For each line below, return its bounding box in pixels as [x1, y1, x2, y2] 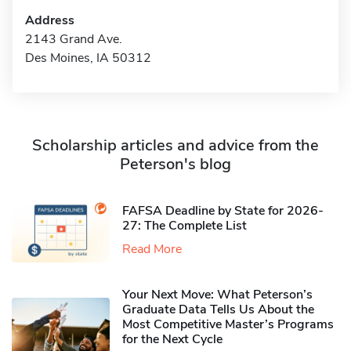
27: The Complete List [122, 216, 247, 234]
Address [25, 12, 74, 29]
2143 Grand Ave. [25, 31, 122, 48]
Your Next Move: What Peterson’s [122, 286, 313, 304]
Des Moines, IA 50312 [25, 49, 151, 67]
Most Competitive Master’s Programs [122, 316, 334, 334]
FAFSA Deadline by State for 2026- [122, 201, 324, 219]
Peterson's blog [120, 154, 231, 175]
